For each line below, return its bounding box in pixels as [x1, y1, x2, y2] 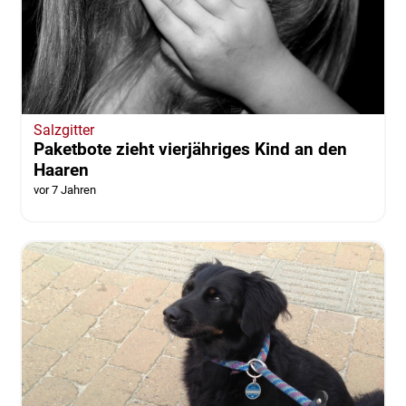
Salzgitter [33, 121, 94, 139]
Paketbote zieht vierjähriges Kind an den [33, 138, 347, 159]
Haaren [33, 159, 89, 180]
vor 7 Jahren [33, 182, 96, 197]
